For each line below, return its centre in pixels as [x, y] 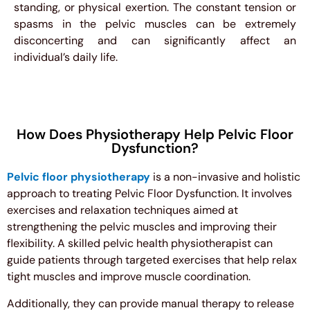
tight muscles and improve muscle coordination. [129, 277]
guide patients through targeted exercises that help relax [152, 260]
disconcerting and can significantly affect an [155, 40]
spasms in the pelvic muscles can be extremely [155, 24]
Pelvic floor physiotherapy [79, 177]
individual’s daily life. [66, 57]
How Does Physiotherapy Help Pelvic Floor [155, 135]
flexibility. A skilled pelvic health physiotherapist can [140, 244]
